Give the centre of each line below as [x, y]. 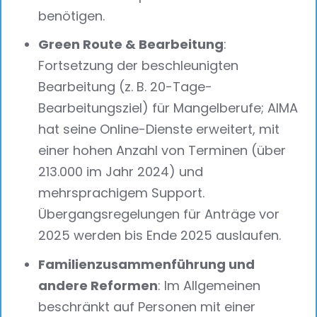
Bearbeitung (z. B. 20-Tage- [126, 87]
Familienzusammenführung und [147, 265]
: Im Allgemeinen [209, 286]
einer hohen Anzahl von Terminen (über [162, 151]
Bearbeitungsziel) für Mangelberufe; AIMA [168, 108]
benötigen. [72, 16]
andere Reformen [98, 286]
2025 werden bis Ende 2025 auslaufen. [160, 236]
